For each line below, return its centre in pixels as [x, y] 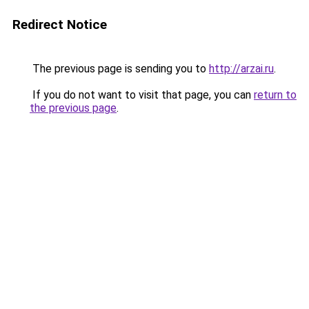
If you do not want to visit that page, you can [142, 95]
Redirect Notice [60, 24]
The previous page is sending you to [119, 69]
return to [275, 95]
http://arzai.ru [241, 69]
